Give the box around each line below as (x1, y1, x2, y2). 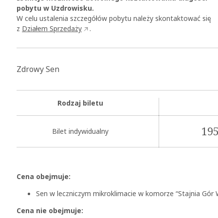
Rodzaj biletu (57, 97, 103, 108)
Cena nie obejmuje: (17, 205, 83, 216)
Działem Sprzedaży (22, 23, 82, 34)
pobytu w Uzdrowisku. (17, 2, 94, 13)
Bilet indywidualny (52, 126, 109, 136)
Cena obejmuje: (17, 171, 71, 182)
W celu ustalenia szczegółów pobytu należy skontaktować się (17, 13, 211, 23)
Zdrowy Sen (17, 63, 59, 75)
